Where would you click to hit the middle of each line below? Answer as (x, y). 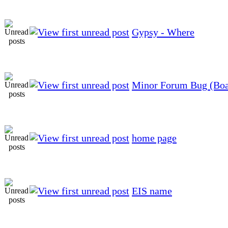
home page (154, 138)
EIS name (152, 191)
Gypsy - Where (163, 32)
